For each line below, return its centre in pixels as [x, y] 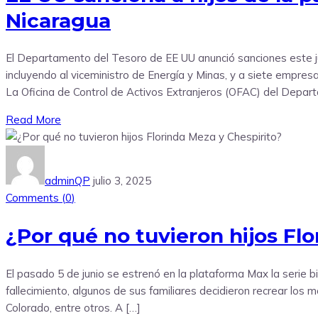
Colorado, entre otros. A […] [73, 307]
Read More [33, 120]
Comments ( [35, 198]
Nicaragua [58, 20]
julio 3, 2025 [122, 181]
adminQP [67, 181]
